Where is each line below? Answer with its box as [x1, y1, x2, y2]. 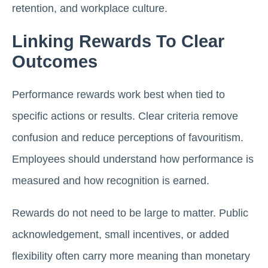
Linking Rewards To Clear [12, 32, 224, 51]
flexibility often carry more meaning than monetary [12, 250, 250, 263]
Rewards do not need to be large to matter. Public [12, 207, 248, 220]
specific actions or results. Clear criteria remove [12, 110, 238, 123]
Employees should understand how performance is [12, 153, 254, 166]
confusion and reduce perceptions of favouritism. [12, 132, 243, 144]
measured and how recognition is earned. [12, 175, 209, 187]
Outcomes [12, 52, 98, 72]
